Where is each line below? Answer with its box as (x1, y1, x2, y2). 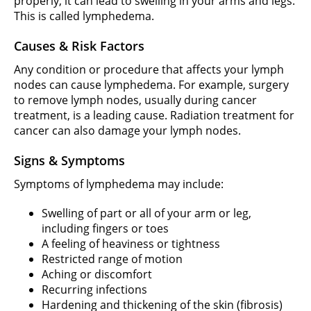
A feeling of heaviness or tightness (42, 236, 220, 251)
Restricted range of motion (42, 251, 183, 267)
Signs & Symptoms (14, 152, 125, 169)
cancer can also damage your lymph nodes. (14, 123, 241, 138)
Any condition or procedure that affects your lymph (14, 62, 284, 77)
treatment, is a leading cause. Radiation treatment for (14, 108, 294, 123)
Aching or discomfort (42, 267, 152, 282)
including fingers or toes (42, 221, 169, 236)
